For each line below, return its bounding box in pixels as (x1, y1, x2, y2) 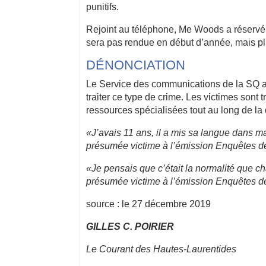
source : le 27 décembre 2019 (85, 198, 211, 209)
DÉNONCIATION (85, 57, 185, 72)
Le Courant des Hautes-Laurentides (85, 243, 236, 254)
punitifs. (85, 1, 119, 12)
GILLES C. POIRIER (85, 221, 174, 232)
